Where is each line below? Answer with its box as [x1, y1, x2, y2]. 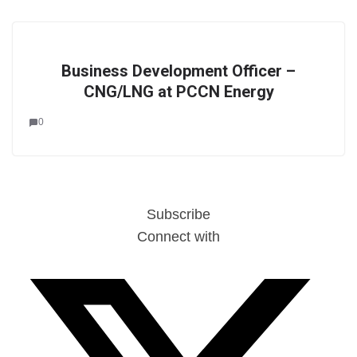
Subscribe [147, 206, 210, 222]
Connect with [137, 229, 220, 245]
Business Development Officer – [61, 61, 296, 80]
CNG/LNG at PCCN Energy [83, 82, 274, 101]
